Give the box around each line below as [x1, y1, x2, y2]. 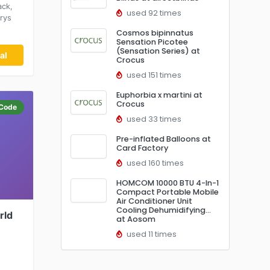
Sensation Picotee [116, 37, 188, 47]
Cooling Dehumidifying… [116, 205, 211, 215]
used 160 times [125, 158, 184, 168]
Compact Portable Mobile [116, 187, 219, 197]
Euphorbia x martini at [116, 90, 202, 100]
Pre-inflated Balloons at [116, 134, 211, 144]
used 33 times [125, 114, 181, 124]
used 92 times [125, 8, 181, 18]
